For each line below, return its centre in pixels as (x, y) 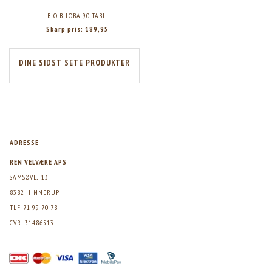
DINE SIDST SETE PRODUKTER (74, 63)
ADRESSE (24, 142)
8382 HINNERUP (35, 192)
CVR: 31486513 (32, 223)
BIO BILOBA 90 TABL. (77, 15)
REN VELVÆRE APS (38, 162)
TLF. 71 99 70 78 (34, 207)
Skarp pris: (65, 29)
